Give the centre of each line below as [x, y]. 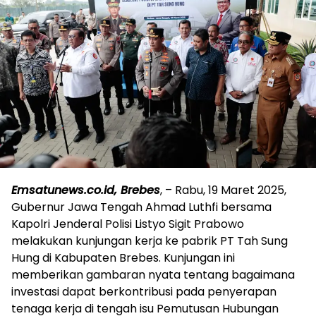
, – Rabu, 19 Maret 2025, [223, 190]
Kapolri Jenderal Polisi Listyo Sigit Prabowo [128, 224]
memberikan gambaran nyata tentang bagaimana [153, 275]
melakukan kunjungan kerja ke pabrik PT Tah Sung [150, 241]
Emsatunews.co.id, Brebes [86, 190]
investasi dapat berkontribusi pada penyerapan [144, 292]
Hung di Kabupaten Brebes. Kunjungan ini [123, 258]
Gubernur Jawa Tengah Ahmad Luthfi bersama [141, 207]
